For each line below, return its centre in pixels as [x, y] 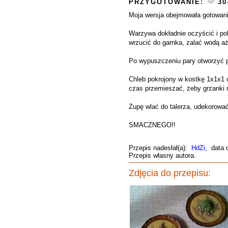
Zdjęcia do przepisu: [170, 173]
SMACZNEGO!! [152, 125]
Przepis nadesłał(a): [160, 148]
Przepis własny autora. [162, 155]
